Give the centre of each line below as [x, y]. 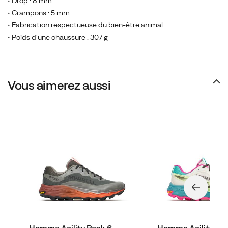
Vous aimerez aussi [59, 85]
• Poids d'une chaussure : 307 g [58, 37]
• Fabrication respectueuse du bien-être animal [85, 25]
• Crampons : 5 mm [39, 13]
